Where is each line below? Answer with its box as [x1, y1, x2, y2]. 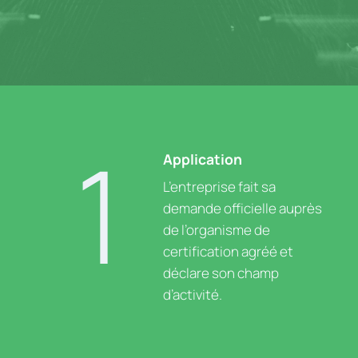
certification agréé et [163, 241, 293, 261]
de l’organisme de [163, 220, 270, 239]
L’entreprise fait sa [163, 177, 276, 196]
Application [163, 149, 242, 169]
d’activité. [163, 284, 222, 304]
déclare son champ [163, 263, 279, 282]
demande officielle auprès [163, 198, 322, 217]
